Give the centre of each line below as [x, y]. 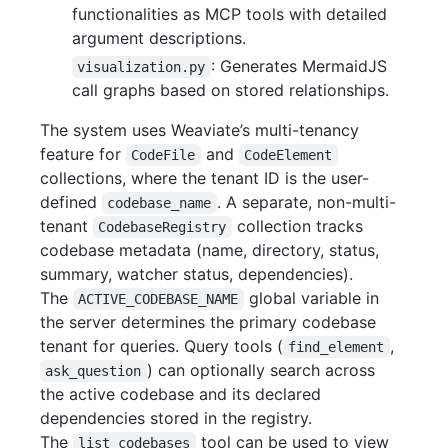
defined [71, 202]
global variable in [313, 298]
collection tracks [299, 226]
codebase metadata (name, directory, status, [209, 250]
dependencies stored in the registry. [176, 418]
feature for [83, 154]
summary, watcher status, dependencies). [196, 274]
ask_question [93, 371]
